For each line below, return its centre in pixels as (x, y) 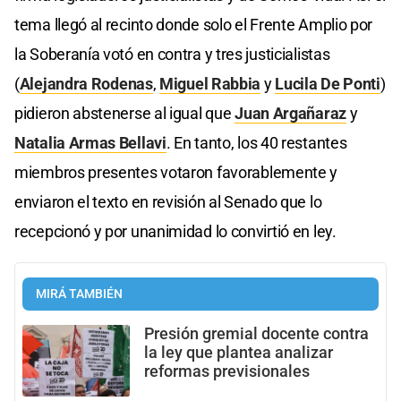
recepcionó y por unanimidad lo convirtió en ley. (175, 231)
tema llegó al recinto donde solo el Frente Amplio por (194, 24)
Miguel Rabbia (210, 83)
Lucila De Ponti (328, 83)
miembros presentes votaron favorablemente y (176, 172)
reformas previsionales (227, 371)
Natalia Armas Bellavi (90, 142)
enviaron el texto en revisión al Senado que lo (168, 201)
